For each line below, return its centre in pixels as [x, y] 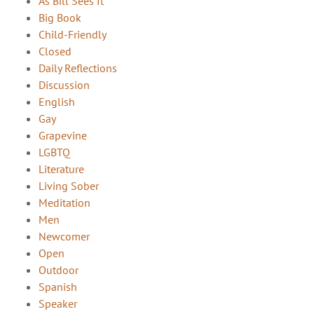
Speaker [58, 303]
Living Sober [69, 185]
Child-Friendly [73, 34]
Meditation [64, 202]
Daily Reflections [78, 68]
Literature [61, 169]
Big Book [60, 17]
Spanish [58, 286]
